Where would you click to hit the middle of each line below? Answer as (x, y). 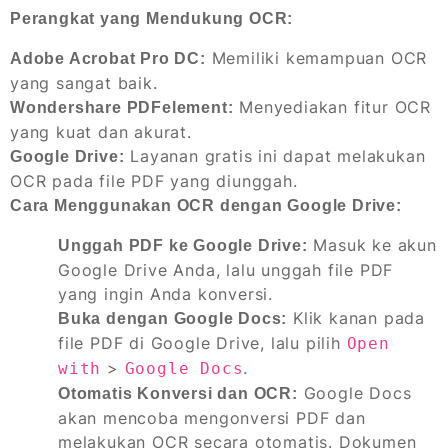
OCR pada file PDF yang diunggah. (154, 180)
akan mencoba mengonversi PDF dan (212, 417)
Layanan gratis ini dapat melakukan (275, 155)
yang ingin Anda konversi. (166, 293)
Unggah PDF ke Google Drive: (183, 245)
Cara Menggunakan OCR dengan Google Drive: (206, 205)
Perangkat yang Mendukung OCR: (152, 18)
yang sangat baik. (84, 82)
